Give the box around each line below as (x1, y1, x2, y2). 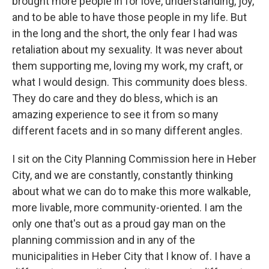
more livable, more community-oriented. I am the (12, 201, 243, 214)
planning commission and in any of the (12, 234, 195, 247)
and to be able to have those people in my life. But (12, 11, 247, 24)
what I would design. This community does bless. (12, 76, 247, 89)
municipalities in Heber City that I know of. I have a (12, 250, 250, 263)
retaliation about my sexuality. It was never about (12, 43, 243, 56)
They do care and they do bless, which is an (12, 92, 218, 105)
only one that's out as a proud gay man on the (12, 217, 226, 231)
